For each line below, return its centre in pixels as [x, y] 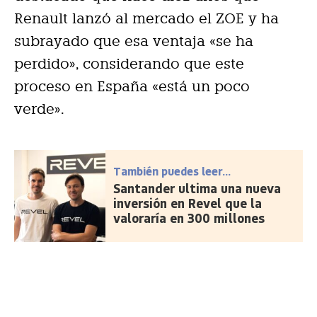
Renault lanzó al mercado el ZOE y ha [146, 18]
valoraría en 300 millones [189, 218]
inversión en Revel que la [188, 203]
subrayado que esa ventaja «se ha [134, 41]
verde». [39, 109]
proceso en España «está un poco [132, 86]
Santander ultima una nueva [197, 188]
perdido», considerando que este [129, 63]
